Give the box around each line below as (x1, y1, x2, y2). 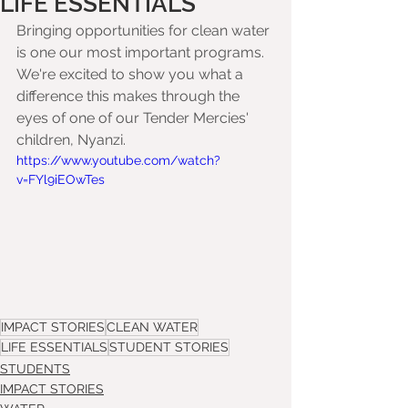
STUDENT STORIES (109, 339, 229, 354)
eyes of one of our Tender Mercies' (16, 109, 252, 127)
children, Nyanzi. (16, 131, 126, 148)
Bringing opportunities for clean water (16, 22, 273, 39)
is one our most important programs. (16, 44, 268, 61)
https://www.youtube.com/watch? (16, 153, 220, 168)
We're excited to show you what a (16, 66, 247, 83)
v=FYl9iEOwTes (16, 172, 105, 187)
